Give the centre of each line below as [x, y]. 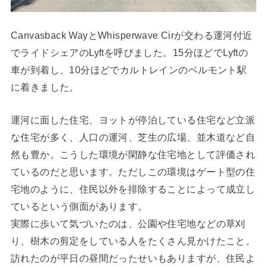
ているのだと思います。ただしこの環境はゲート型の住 [133, 172]
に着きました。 [45, 87]
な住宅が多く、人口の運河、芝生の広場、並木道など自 [133, 137]
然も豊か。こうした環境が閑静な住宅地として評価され [133, 155]
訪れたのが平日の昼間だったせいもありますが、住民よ [133, 258]
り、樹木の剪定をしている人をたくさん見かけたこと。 [133, 241]
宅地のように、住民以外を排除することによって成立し [133, 189]
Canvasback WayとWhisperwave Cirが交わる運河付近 [131, 35]
